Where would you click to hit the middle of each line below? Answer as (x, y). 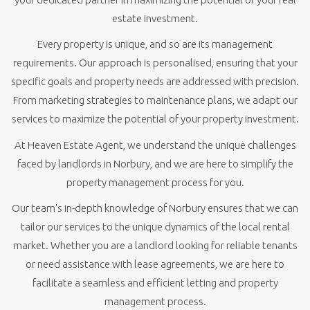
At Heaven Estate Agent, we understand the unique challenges (155, 145)
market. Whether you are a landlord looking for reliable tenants (155, 245)
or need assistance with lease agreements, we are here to (155, 264)
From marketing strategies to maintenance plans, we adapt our (155, 100)
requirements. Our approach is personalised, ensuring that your (155, 63)
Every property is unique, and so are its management (155, 44)
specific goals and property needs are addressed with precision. (155, 81)
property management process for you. (155, 182)
